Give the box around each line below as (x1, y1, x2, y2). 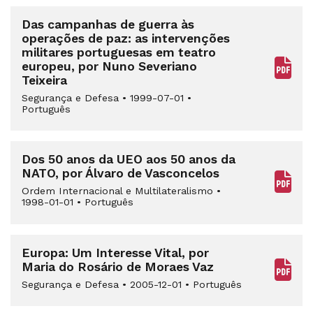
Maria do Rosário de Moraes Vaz (22, 259, 214, 274)
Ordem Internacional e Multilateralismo (22, 185, 217, 197)
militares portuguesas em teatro (22, 45, 216, 59)
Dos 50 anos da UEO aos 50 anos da (22, 152, 235, 167)
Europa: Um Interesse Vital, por (22, 245, 209, 260)
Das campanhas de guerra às (22, 17, 194, 31)
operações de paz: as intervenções (22, 31, 230, 45)
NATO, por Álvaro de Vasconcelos (22, 166, 219, 181)
